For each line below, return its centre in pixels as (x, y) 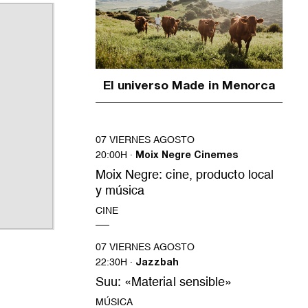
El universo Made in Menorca (189, 87)
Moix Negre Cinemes (186, 156)
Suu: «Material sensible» (164, 281)
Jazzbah (157, 263)
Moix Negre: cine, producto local (185, 175)
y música (120, 190)
